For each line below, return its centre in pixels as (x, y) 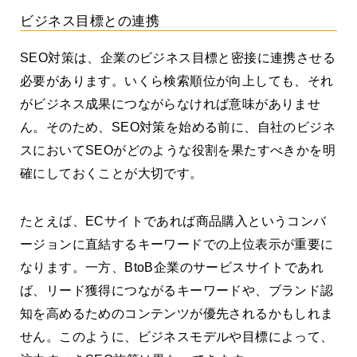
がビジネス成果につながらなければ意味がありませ (171, 104)
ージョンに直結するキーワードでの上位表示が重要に (177, 244)
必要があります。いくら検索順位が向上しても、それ (177, 81)
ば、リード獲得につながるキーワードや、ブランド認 (177, 290)
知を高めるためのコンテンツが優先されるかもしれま (177, 313)
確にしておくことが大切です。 (112, 174)
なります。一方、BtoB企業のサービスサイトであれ (172, 267)
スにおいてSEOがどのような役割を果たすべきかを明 (178, 151)
